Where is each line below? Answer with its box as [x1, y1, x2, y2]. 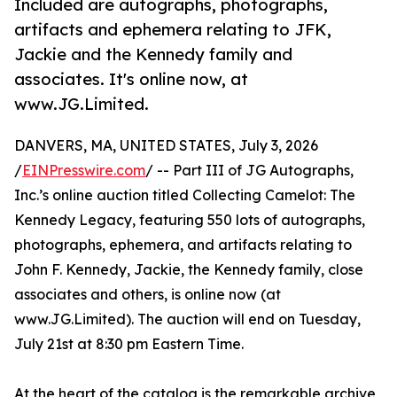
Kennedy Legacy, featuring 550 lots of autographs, [14, 210, 365, 229]
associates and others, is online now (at [14, 284, 281, 303]
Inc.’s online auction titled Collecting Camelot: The [14, 185, 355, 204]
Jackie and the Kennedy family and [14, 43, 292, 65]
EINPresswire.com [22, 160, 145, 179]
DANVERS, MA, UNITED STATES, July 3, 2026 [14, 136, 318, 154]
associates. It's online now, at [14, 68, 248, 90]
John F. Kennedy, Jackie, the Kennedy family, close [14, 260, 363, 278]
